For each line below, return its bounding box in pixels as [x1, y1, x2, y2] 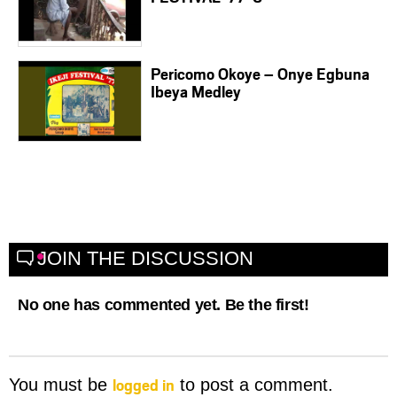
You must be [9, 375, 113, 395]
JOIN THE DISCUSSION [37, 247, 253, 270]
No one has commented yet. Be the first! [18, 296, 309, 315]
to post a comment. [175, 375, 333, 395]
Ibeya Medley [151, 81, 241, 103]
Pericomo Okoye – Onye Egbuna [151, 63, 370, 85]
